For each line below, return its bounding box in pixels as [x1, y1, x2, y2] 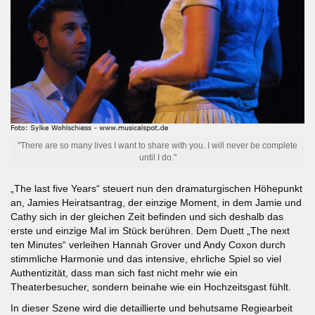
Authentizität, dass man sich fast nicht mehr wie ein [11, 266, 238, 278]
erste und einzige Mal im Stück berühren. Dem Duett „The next [11, 224, 290, 236]
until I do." [139, 152, 176, 162]
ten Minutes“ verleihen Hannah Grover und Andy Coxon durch [11, 238, 285, 250]
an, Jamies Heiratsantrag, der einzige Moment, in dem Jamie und [11, 196, 302, 208]
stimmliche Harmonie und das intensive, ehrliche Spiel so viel [11, 252, 281, 264]
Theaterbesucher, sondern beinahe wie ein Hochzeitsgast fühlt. [11, 281, 291, 292]
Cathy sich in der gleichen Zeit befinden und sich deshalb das [11, 210, 283, 222]
